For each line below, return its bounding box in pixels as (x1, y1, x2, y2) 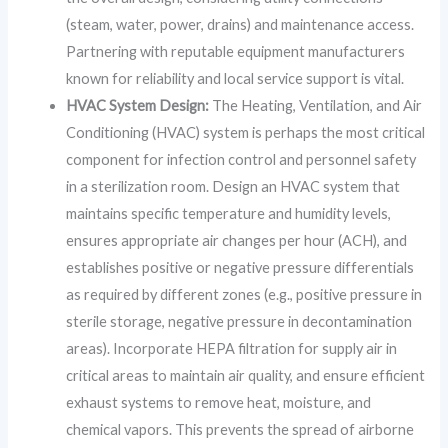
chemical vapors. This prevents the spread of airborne (66, 420, 415, 438)
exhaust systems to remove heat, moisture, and (66, 393, 372, 411)
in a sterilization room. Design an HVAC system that (66, 177, 401, 195)
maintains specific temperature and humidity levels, (66, 204, 392, 222)
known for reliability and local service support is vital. (66, 69, 405, 87)
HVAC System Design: (66, 96, 210, 114)
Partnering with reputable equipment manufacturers (66, 42, 406, 60)
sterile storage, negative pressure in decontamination (66, 312, 413, 330)
